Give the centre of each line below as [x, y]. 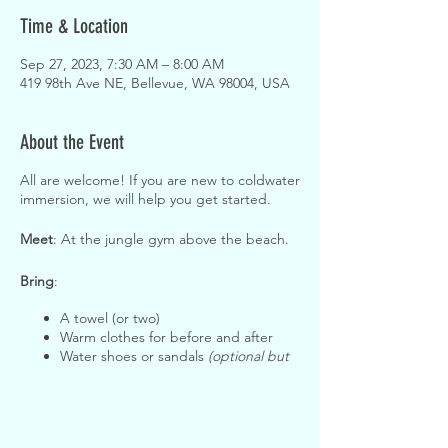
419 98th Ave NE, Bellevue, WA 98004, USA [155, 83]
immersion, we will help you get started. [145, 199]
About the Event [72, 142]
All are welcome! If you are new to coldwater [160, 180]
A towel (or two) [110, 318]
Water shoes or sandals [134, 356]
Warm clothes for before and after [166, 337]
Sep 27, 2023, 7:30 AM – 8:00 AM [122, 64]
